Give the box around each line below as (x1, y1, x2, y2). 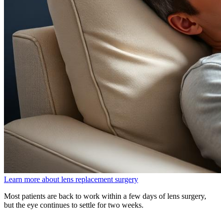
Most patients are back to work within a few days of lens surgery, (4, 191, 206, 200)
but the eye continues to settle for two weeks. (4, 200, 144, 209)
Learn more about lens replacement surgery (4, 175, 138, 184)
